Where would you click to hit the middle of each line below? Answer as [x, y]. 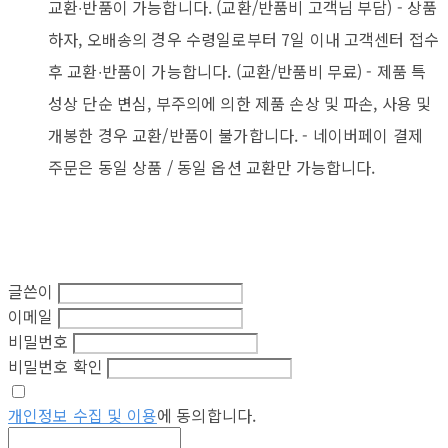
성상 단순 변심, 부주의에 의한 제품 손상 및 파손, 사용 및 [240, 102]
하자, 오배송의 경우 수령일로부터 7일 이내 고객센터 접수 [244, 38]
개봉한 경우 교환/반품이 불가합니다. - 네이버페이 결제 [235, 134]
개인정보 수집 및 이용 [82, 414]
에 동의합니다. [206, 414]
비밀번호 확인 [56, 365]
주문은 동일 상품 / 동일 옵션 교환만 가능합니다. [212, 166]
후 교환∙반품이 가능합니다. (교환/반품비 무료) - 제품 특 [237, 70]
